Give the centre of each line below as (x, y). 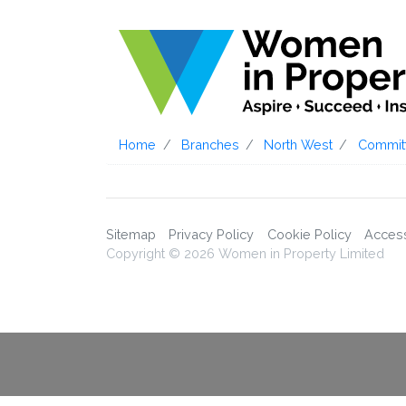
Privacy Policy (212, 234)
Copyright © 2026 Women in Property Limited (245, 253)
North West (299, 145)
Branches (210, 145)
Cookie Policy (309, 234)
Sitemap (131, 234)
